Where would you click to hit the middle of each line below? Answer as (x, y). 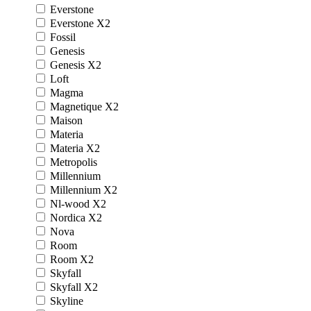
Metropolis (74, 162)
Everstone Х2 (80, 23)
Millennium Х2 (84, 190)
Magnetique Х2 (84, 106)
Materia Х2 (75, 148)
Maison (66, 120)
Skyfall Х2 (74, 287)
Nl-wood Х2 (78, 203)
